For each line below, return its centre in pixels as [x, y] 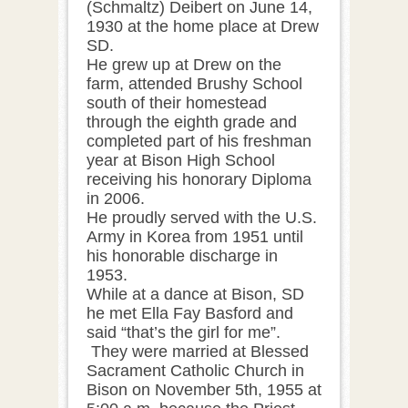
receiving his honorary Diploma [199, 179]
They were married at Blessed [198, 351]
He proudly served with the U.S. [202, 217]
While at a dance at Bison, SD [195, 294]
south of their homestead [177, 102]
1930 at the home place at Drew [203, 26]
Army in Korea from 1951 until [195, 236]
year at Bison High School [181, 160]
